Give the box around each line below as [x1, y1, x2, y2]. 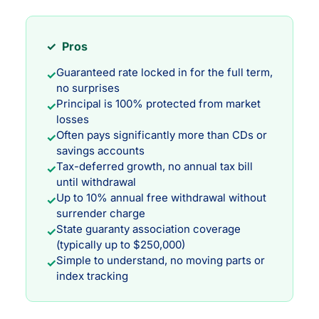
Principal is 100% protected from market [56, 97, 261, 111]
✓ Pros [46, 39, 88, 54]
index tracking [56, 269, 128, 283]
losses [56, 113, 89, 127]
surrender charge [56, 206, 145, 221]
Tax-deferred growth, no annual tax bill [56, 159, 253, 174]
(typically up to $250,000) [56, 238, 185, 252]
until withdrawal [56, 175, 136, 189]
